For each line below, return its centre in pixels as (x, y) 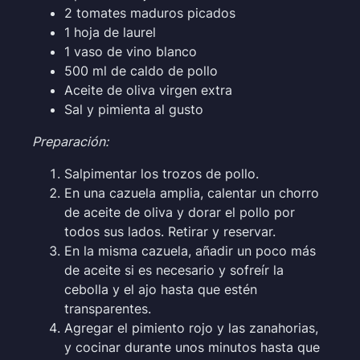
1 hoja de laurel (110, 32)
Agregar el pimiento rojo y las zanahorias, (191, 327)
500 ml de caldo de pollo (141, 70)
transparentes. (108, 308)
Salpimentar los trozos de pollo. (162, 173)
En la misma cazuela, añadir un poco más (190, 250)
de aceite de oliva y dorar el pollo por (180, 212)
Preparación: (70, 141)
